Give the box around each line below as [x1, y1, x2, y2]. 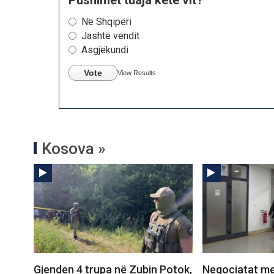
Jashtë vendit [81, 29, 139, 42]
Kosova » [42, 139, 106, 158]
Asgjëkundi [81, 43, 128, 56]
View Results [117, 68, 156, 76]
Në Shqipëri [81, 15, 131, 28]
